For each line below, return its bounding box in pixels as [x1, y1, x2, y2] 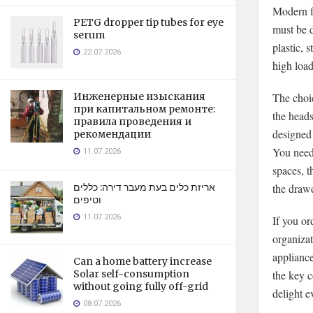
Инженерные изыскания [73, 90, 205, 103]
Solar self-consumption [73, 268, 189, 280]
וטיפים [73, 194, 101, 206]
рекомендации [73, 128, 151, 140]
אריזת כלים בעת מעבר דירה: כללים [73, 181, 215, 194]
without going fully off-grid [73, 280, 208, 293]
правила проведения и [73, 115, 191, 128]
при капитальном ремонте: [73, 103, 215, 115]
